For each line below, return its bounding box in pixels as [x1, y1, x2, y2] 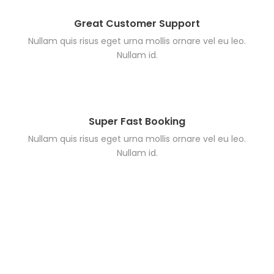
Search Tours [89, 246, 213, 273]
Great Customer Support [74, 16, 200, 31]
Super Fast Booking [89, 114, 185, 128]
